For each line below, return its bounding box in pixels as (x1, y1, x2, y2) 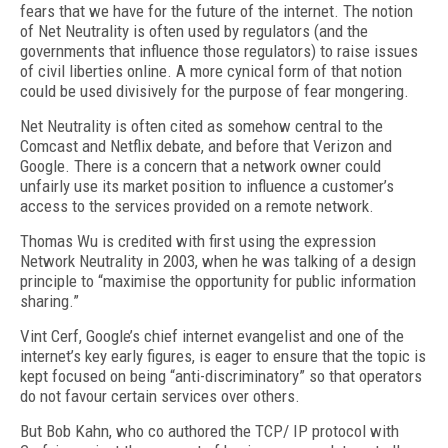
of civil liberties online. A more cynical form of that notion (20, 61, 402, 81)
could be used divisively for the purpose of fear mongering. (20, 81, 409, 101)
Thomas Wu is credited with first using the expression (20, 231, 376, 251)
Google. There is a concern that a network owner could (20, 156, 381, 176)
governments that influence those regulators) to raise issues (20, 41, 418, 61)
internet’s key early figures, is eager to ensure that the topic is (20, 346, 426, 366)
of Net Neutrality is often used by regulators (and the (20, 21, 368, 41)
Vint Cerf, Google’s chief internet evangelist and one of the (20, 326, 404, 346)
